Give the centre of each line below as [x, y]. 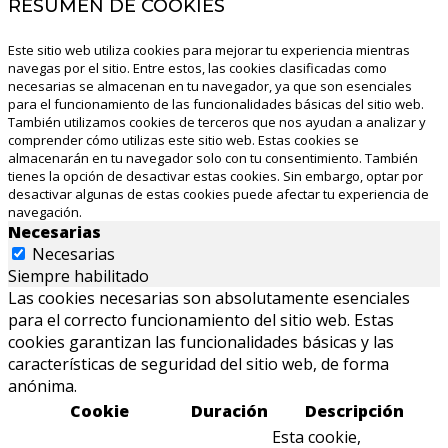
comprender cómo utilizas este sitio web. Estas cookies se [183, 140]
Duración [229, 411]
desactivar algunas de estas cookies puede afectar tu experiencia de [218, 194]
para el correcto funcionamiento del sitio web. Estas [201, 320]
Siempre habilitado [78, 276]
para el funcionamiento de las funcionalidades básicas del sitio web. [216, 104]
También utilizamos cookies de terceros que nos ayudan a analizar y [217, 122]
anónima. [42, 386]
